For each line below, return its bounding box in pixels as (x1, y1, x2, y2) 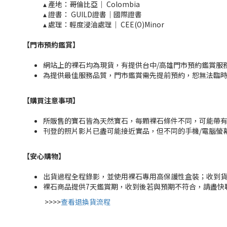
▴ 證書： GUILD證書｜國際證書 (43, 9, 142, 20)
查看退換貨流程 (61, 197, 110, 207)
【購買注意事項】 (23, 95, 80, 106)
